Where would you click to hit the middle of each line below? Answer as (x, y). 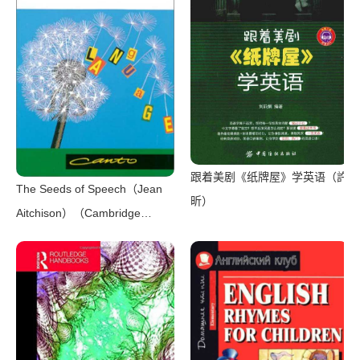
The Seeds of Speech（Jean (89, 188)
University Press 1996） (77, 237)
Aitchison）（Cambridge (78, 213)
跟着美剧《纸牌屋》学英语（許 (269, 176)
